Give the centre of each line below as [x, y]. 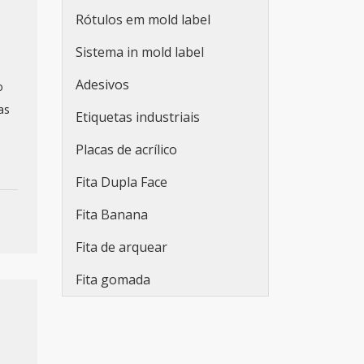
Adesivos [102, 84]
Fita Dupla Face [121, 182]
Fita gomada [113, 279]
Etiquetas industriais [138, 117]
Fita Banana [112, 214]
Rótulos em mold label [143, 19]
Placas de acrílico [126, 149]
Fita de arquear [121, 247]
